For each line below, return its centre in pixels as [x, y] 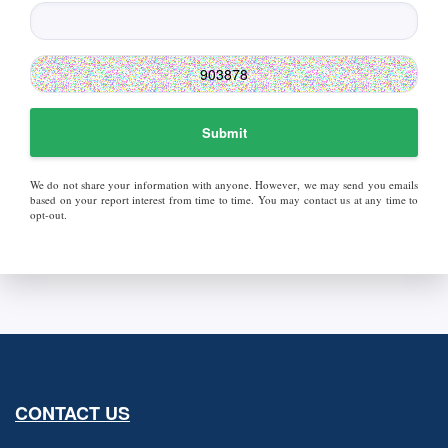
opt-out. [48, 214]
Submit [224, 132]
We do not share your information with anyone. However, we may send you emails [224, 184]
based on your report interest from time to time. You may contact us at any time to [224, 199]
